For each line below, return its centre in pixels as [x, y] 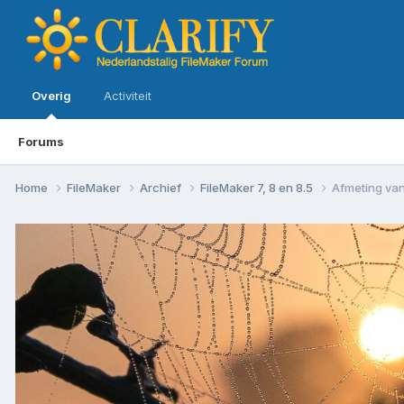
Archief [162, 187]
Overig [51, 96]
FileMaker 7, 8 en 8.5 [258, 187]
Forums [41, 142]
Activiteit [128, 96]
